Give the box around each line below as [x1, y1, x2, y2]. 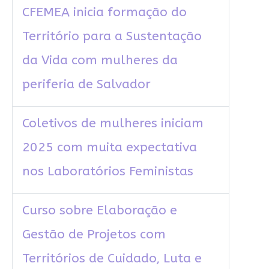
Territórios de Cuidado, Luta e [22, 251, 202, 267]
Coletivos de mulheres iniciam [22, 116, 204, 131]
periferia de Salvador [22, 77, 151, 92]
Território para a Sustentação [22, 29, 202, 44]
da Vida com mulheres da [22, 53, 178, 68]
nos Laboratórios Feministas [22, 164, 193, 180]
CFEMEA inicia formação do [22, 5, 187, 20]
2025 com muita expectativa [22, 140, 197, 156]
